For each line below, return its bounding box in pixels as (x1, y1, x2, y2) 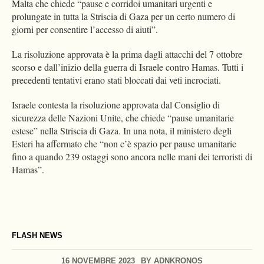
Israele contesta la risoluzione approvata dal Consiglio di (12, 98, 220, 111)
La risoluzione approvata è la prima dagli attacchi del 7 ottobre (12, 48, 242, 61)
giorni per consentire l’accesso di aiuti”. (12, 23, 161, 36)
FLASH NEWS (12, 231, 62, 240)
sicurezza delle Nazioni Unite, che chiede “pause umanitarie (12, 111, 234, 124)
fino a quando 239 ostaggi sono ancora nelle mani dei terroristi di (12, 150, 252, 163)
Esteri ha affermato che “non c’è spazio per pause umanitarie (12, 137, 236, 150)
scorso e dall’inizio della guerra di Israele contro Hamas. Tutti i (12, 61, 243, 74)
